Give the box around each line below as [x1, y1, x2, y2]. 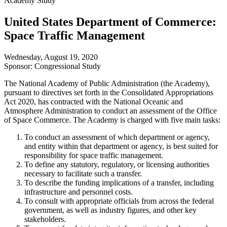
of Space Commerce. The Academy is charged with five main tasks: [4, 116, 220, 125]
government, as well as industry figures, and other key [24, 206, 197, 215]
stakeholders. [24, 215, 66, 224]
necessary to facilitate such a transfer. [24, 169, 142, 178]
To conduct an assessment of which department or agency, [24, 133, 210, 142]
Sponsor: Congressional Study [4, 62, 101, 71]
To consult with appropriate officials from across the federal [24, 197, 214, 206]
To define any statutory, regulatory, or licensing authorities [24, 160, 209, 169]
